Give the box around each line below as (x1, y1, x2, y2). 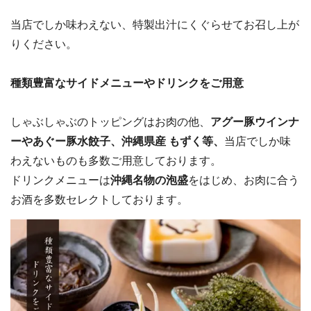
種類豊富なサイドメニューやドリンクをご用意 (10, 75, 244, 90)
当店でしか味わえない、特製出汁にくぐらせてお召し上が (10, 17, 299, 31)
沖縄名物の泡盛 (110, 172, 188, 187)
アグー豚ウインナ (210, 114, 299, 128)
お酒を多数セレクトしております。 (10, 192, 188, 206)
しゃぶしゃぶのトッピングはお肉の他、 (10, 114, 210, 128)
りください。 (10, 36, 77, 51)
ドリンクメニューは (10, 172, 110, 187)
